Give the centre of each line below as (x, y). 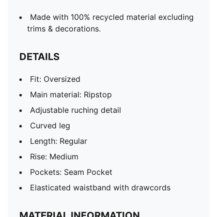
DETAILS (39, 57)
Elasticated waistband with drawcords (100, 187)
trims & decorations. (64, 29)
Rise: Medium (54, 156)
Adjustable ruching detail (76, 110)
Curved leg (50, 125)
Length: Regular (59, 141)
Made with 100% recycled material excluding (112, 17)
